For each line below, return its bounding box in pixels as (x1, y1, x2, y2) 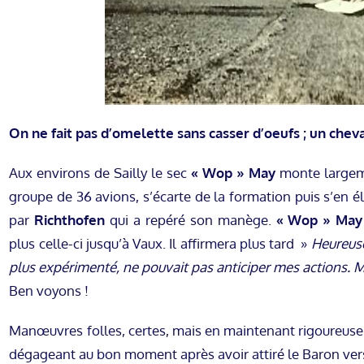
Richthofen (34, 211, 106, 229)
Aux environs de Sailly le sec (9, 164, 191, 182)
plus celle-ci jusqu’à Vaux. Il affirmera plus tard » (9, 235, 311, 253)
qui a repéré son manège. (105, 211, 276, 229)
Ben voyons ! (9, 282, 89, 300)
